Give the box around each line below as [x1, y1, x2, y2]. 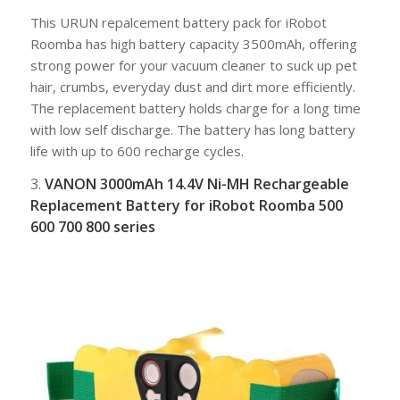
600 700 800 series [29, 217, 155, 237]
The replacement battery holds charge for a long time [29, 98, 361, 117]
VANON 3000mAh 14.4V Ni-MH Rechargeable [40, 174, 349, 195]
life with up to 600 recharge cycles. [29, 141, 244, 160]
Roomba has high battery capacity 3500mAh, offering [29, 34, 357, 53]
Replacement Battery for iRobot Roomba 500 [29, 196, 343, 216]
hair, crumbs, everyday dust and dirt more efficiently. [29, 77, 355, 96]
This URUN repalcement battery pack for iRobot [29, 12, 327, 31]
